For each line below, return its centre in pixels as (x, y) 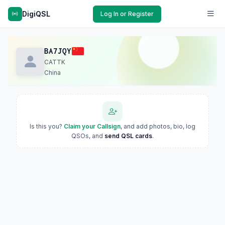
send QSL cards (128, 136)
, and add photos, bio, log (158, 126)
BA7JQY (58, 51)
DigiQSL (36, 14)
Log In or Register (127, 14)
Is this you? (47, 126)
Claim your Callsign (92, 126)
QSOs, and (88, 136)
